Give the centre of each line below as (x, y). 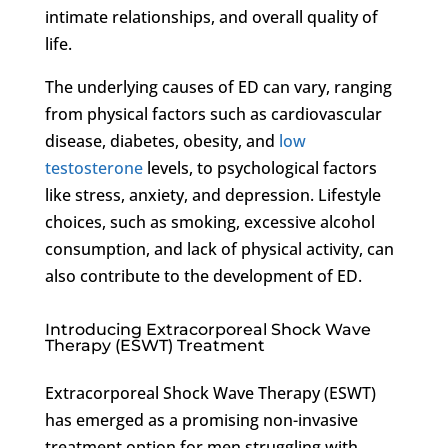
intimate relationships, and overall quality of (211, 16)
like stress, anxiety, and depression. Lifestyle (212, 194)
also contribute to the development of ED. (203, 275)
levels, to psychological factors (259, 167)
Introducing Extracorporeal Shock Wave (207, 329)
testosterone (93, 167)
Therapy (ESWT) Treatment (154, 345)
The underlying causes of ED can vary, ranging (218, 86)
